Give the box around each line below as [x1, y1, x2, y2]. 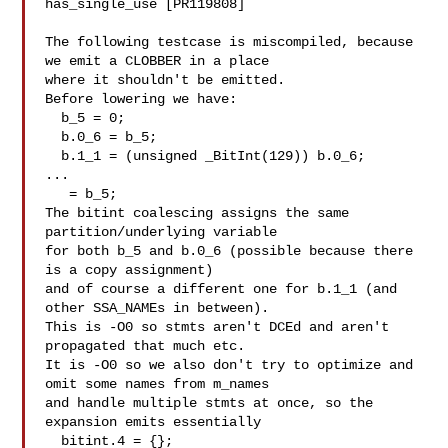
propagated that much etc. [45, 338, 246, 354]
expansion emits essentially [45, 414, 262, 430]
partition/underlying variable [45, 224, 278, 240]
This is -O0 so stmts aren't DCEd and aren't [45, 319, 390, 335]
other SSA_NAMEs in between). [45, 300, 270, 316]
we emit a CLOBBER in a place [45, 53, 270, 69]
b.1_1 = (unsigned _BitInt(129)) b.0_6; [45, 148, 62, 164]
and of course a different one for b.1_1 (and [45, 281, 398, 297]
